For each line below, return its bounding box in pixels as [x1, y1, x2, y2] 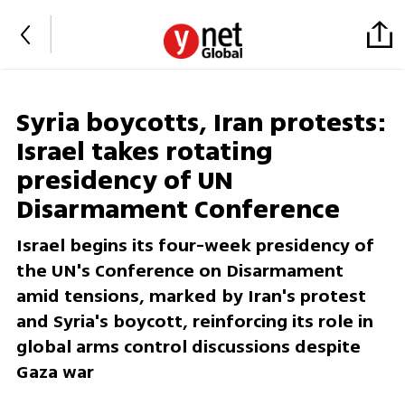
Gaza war [15, 359, 94, 386]
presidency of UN [15, 162, 233, 201]
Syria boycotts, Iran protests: [15, 104, 387, 143]
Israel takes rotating [15, 133, 273, 172]
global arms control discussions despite [15, 334, 361, 361]
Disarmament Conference [15, 191, 340, 230]
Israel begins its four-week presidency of [15, 232, 374, 259]
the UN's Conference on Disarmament [15, 258, 344, 285]
